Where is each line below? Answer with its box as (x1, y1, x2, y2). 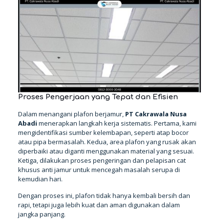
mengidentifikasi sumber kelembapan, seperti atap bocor (18, 128, 189, 137)
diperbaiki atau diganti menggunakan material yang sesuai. (18, 146, 194, 155)
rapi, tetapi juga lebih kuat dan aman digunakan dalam (18, 200, 180, 209)
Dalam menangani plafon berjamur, (18, 109, 125, 118)
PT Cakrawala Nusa (125, 109, 187, 118)
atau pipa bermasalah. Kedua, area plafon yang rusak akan (18, 137, 196, 146)
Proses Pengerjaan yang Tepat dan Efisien (18, 92, 178, 101)
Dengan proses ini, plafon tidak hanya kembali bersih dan (18, 191, 190, 200)
